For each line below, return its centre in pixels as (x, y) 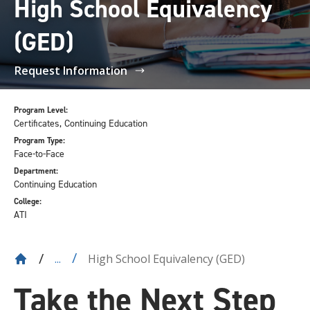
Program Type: (39, 140)
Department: (36, 171)
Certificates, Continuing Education (81, 124)
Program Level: (41, 110)
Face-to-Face (39, 154)
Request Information (71, 71)
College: (28, 201)
